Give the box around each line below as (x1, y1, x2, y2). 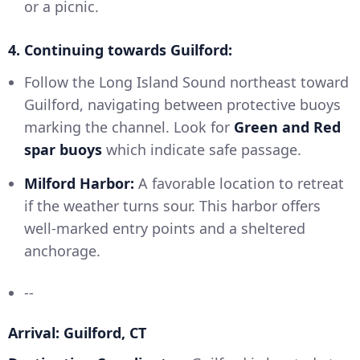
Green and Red (234, 117, 341, 137)
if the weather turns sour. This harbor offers (24, 196, 321, 216)
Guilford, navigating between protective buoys (24, 95, 341, 115)
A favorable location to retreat (134, 174, 344, 194)
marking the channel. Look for (24, 117, 234, 137)
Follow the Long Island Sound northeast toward (24, 72, 349, 92)
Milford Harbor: (24, 174, 134, 194)
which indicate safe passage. (102, 140, 301, 160)
